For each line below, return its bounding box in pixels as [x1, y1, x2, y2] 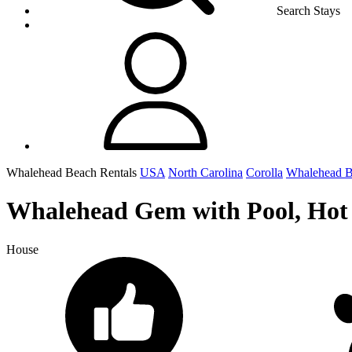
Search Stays [277, 4, 340, 17]
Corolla [246, 166, 283, 179]
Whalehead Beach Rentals [6, 166, 140, 179]
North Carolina [168, 166, 243, 179]
